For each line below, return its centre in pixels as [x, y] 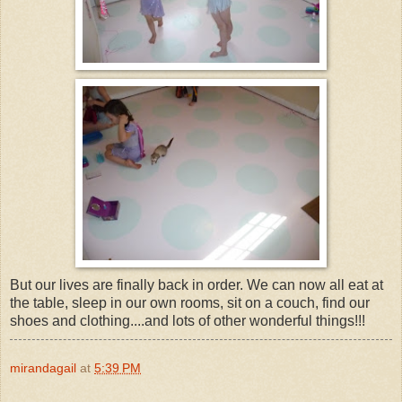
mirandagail [43, 367]
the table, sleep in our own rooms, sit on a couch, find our [190, 302]
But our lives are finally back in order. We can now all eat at [197, 284]
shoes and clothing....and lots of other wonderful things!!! [188, 320]
